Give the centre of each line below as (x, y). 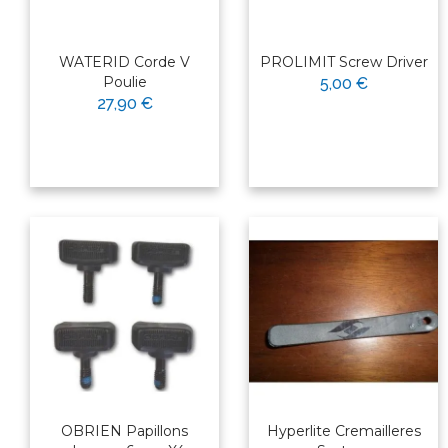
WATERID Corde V (124, 62)
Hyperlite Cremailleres (343, 431)
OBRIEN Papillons (124, 431)
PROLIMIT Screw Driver (343, 62)
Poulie (124, 82)
